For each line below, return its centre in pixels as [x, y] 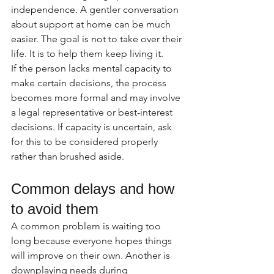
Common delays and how [95, 189]
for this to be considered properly [86, 142]
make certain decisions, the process [90, 83]
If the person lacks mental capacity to [93, 68]
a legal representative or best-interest [93, 112]
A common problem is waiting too [87, 226]
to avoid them [55, 209]
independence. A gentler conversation [96, 9]
